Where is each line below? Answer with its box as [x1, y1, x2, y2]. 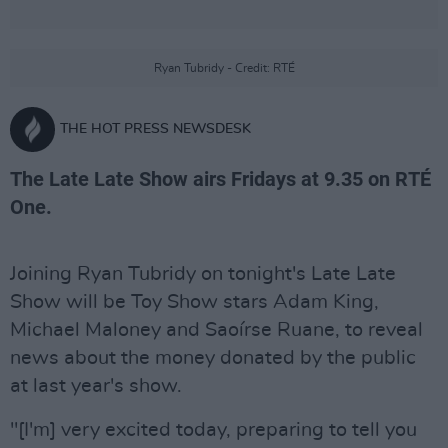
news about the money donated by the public [10, 348, 416, 368]
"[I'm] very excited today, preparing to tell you [10, 420, 417, 440]
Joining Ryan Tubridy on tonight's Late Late [10, 264, 396, 284]
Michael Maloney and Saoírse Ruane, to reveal [10, 320, 423, 340]
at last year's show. [10, 376, 182, 396]
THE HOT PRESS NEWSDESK [60, 122, 251, 136]
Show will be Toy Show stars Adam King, [10, 292, 379, 312]
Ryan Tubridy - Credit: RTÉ [153, 62, 295, 74]
